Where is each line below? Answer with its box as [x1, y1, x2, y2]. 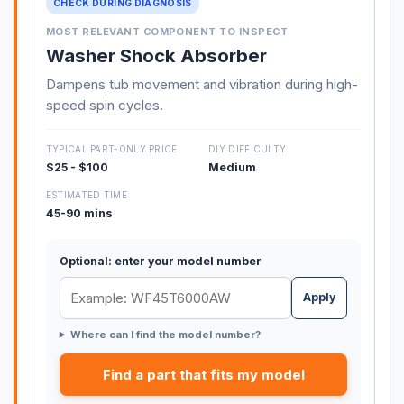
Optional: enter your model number [59, 254, 262, 269]
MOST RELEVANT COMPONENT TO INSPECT [45, 26, 289, 39]
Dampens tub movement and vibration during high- [45, 75, 358, 93]
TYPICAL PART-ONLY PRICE [45, 143, 178, 155]
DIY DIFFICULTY [208, 143, 287, 155]
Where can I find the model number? [69, 327, 261, 341]
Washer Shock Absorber [45, 44, 267, 68]
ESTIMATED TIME [45, 188, 127, 200]
